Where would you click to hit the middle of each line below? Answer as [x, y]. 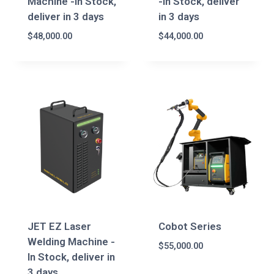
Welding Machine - [71, 241]
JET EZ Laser [59, 226]
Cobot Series [190, 226]
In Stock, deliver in [71, 257]
